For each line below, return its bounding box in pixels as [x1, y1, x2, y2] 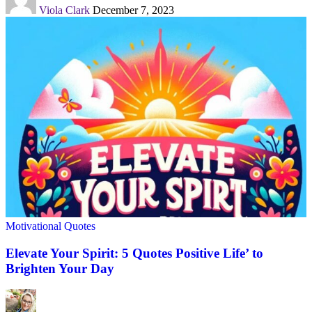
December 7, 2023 [93, 3, 174, 16]
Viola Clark [39, 3, 90, 16]
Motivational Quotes [6, 219, 95, 232]
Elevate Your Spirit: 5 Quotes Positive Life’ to [6, 245, 263, 260]
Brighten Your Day [6, 260, 114, 276]
